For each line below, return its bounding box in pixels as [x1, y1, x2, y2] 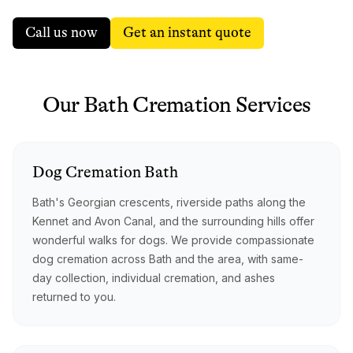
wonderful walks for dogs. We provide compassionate [32, 232, 314, 247]
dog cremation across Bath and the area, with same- [32, 251, 303, 266]
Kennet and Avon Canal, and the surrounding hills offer [32, 214, 314, 228]
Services [231, 91, 311, 117]
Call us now [25, 24, 98, 40]
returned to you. [32, 289, 116, 303]
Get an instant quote [123, 24, 251, 40]
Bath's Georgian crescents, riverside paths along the [32, 195, 306, 209]
